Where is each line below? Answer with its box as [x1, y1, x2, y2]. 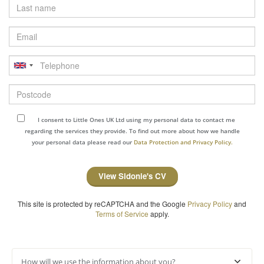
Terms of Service [95, 209, 148, 219]
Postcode [8, 83, 47, 95]
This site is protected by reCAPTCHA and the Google [18, 199, 187, 209]
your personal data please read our [31, 138, 134, 146]
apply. [148, 209, 169, 219]
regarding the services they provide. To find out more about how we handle [24, 127, 240, 135]
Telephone [8, 54, 51, 66]
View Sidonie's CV [98, 170, 166, 181]
